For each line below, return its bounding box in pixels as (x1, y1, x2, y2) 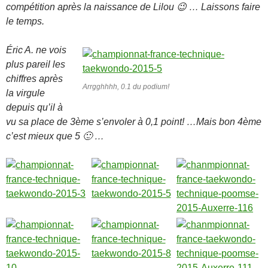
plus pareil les (6, 59, 65, 69)
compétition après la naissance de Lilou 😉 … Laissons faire (6, 2, 260, 12)
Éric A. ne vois (6, 45, 66, 55)
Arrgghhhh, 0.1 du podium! (83, 83, 169, 91)
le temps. (6, 16, 44, 26)
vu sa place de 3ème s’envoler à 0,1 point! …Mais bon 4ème (6, 117, 261, 127)
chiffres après (6, 74, 63, 84)
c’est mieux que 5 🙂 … (6, 131, 104, 141)
